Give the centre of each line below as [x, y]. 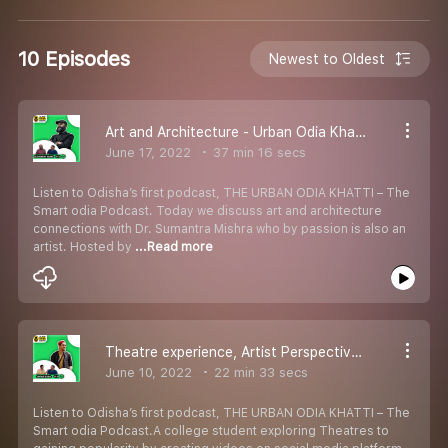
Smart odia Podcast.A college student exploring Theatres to [211, 430]
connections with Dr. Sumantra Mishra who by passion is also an [219, 228]
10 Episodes [74, 58]
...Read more [174, 246]
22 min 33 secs [259, 372]
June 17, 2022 [148, 152]
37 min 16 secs [257, 152]
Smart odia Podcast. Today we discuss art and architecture [207, 210]
